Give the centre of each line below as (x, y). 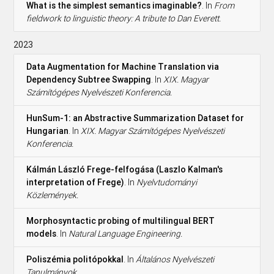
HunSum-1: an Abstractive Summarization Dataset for (135, 118)
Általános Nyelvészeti (175, 259)
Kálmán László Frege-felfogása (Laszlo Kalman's (125, 169)
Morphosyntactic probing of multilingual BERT (121, 220)
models (42, 233)
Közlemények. (53, 195)
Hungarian (48, 131)
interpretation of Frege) (76, 182)
